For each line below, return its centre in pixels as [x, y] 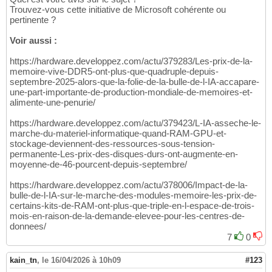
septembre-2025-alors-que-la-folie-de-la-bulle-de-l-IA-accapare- [134, 82]
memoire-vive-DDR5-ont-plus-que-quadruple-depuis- [114, 72]
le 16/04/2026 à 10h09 [81, 260]
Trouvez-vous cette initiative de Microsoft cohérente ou [118, 10]
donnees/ [28, 226]
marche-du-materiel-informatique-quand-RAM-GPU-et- [118, 134]
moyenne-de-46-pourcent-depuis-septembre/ [98, 165]
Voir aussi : [33, 41]
